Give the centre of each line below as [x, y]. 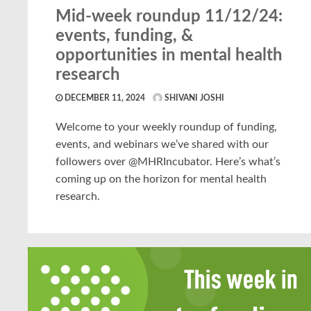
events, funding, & [124, 36]
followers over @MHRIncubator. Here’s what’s [168, 161]
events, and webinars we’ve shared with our [162, 144]
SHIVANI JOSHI [193, 98]
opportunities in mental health [169, 55]
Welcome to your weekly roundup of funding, [166, 127]
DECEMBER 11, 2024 [104, 98]
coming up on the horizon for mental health [161, 179]
